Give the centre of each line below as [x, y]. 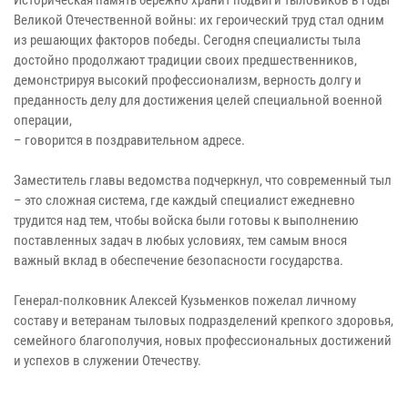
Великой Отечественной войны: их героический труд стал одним [199, 20]
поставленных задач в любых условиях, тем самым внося [180, 240]
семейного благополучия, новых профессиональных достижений [203, 340]
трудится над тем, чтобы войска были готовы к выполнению [186, 220]
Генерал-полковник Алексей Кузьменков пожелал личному [185, 300]
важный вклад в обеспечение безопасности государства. [178, 260]
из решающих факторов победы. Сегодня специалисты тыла [187, 40]
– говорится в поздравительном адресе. [129, 140]
